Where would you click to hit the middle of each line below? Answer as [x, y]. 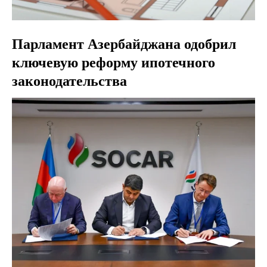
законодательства [69, 81]
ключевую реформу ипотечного [114, 62]
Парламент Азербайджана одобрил [124, 44]
